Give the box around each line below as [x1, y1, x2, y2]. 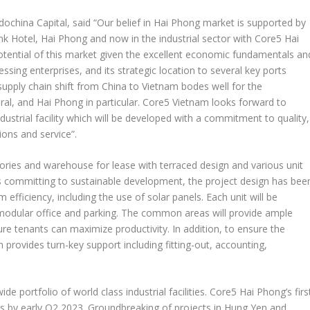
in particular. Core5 [83, 95, 173, 109]
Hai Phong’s [239, 285, 293, 299]
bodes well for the [179, 79, 263, 93]
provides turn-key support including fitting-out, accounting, [3, 237, 268, 251]
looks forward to [209, 95, 287, 109]
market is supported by [200, 15, 307, 29]
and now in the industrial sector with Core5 [87, 31, 285, 45]
